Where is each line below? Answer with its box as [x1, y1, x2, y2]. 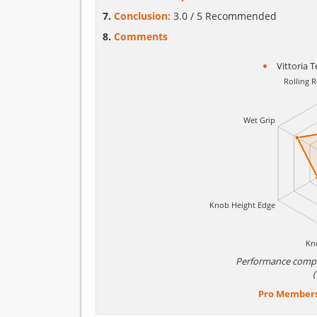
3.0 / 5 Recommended [173, 9, 277, 23]
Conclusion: [113, 9, 173, 23]
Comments [113, 30, 168, 43]
